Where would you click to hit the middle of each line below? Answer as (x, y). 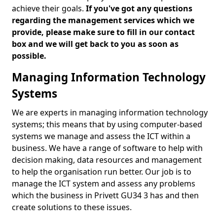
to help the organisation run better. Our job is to (102, 172)
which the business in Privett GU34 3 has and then (105, 195)
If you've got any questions (139, 8)
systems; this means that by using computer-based (107, 124)
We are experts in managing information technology (110, 112)
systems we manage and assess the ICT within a (101, 136)
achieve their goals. (49, 8)
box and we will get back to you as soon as (95, 44)
